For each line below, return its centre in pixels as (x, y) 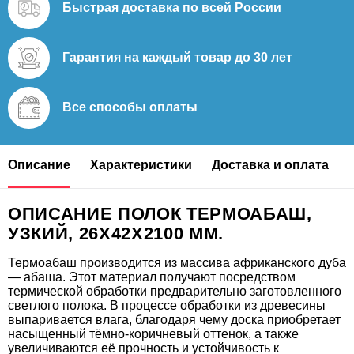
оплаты (173, 107)
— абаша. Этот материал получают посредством (152, 277)
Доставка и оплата (270, 165)
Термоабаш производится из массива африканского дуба (177, 262)
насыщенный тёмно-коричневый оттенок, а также (153, 333)
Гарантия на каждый (128, 57)
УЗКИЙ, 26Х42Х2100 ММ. (116, 233)
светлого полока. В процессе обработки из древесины (167, 305)
